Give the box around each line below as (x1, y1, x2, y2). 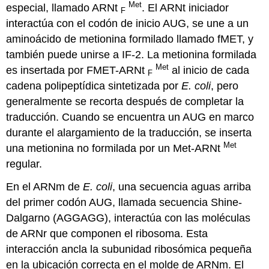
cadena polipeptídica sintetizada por (6, 79, 182, 92)
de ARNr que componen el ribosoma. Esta (6, 228, 208, 240)
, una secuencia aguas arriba (112, 181, 252, 193)
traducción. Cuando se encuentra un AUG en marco (6, 110, 255, 123)
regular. (6, 157, 43, 170)
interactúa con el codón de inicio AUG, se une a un (6, 17, 249, 29)
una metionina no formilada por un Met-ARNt (6, 142, 224, 154)
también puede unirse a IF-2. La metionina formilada (6, 48, 257, 61)
